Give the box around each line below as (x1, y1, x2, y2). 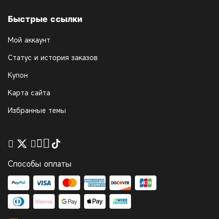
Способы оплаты (8, 158, 71, 170)
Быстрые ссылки (8, 13, 83, 25)
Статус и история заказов (8, 53, 98, 63)
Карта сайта (8, 88, 50, 98)
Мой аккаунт (8, 35, 50, 45)
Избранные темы (8, 106, 66, 115)
